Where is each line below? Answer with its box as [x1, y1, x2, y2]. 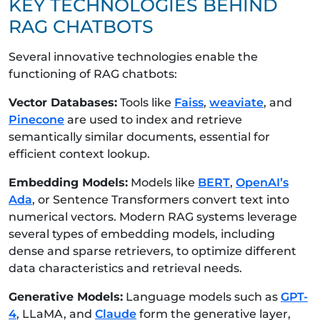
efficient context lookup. [9, 146, 150, 161]
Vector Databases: [9, 95, 117, 109]
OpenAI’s [236, 175, 289, 189]
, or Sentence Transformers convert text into [32, 192, 289, 206]
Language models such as [123, 289, 281, 304]
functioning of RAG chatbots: [9, 66, 177, 81]
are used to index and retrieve [64, 112, 242, 126]
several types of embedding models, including [9, 226, 275, 241]
